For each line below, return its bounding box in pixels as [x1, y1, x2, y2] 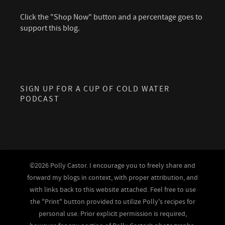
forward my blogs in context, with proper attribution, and [27, 173, 198, 182]
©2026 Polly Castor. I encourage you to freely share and [30, 161, 195, 170]
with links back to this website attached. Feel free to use [29, 185, 196, 194]
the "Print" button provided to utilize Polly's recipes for [30, 197, 195, 206]
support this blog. [20, 23, 80, 33]
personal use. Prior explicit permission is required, [38, 209, 187, 218]
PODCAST [20, 93, 60, 104]
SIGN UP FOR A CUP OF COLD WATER [20, 83, 170, 94]
